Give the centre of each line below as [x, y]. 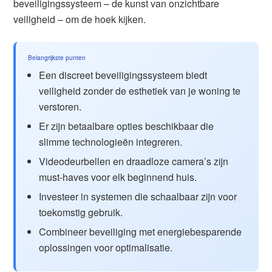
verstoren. [60, 107]
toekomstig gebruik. [81, 212]
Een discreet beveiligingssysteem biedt [123, 75]
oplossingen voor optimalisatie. [106, 247]
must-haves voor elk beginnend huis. [118, 177]
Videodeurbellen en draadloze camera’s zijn [134, 161]
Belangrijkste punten [57, 58]
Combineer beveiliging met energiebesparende [141, 232]
